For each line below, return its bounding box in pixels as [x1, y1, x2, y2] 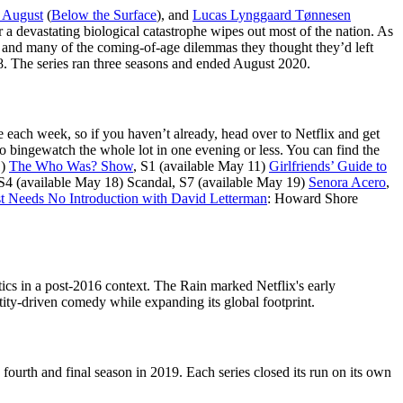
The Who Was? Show [9, 158, 133, 175]
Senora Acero [309, 175, 386, 191]
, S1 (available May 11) [133, 158, 269, 175]
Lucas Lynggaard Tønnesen [193, 6, 351, 22]
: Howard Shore [267, 191, 358, 207]
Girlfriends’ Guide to [269, 158, 387, 175]
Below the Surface [51, 6, 157, 22]
